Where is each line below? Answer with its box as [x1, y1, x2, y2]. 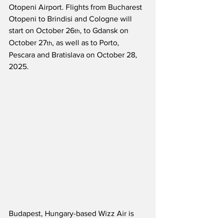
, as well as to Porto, [52, 38, 121, 47]
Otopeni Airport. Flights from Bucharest [9, 3, 144, 12]
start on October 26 [9, 26, 74, 35]
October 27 [9, 38, 47, 47]
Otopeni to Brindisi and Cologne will [9, 15, 134, 23]
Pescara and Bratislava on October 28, [9, 51, 139, 59]
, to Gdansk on [80, 26, 130, 35]
